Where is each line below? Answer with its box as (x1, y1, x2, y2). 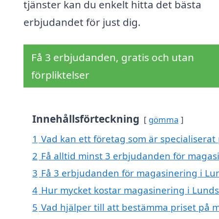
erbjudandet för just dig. (23, 15, 141, 29)
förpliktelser (31, 68, 89, 82)
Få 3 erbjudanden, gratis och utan (31, 50, 194, 65)
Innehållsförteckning (32, 112, 139, 126)
